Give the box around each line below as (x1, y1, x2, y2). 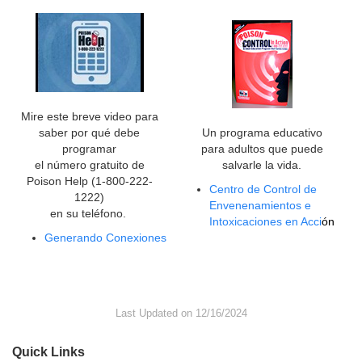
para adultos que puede (200, 142, 323, 156)
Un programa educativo (201, 126, 322, 140)
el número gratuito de (34, 158, 145, 172)
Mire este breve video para (20, 110, 158, 124)
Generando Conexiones (44, 231, 166, 245)
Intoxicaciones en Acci (209, 215, 322, 229)
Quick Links (12, 345, 85, 360)
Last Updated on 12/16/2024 (115, 307, 247, 320)
